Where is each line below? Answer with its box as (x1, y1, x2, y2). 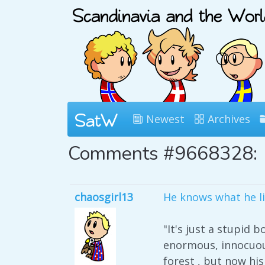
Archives (205, 112, 250, 126)
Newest (143, 112, 185, 126)
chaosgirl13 (75, 190, 133, 204)
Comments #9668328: (68, 141, 257, 166)
